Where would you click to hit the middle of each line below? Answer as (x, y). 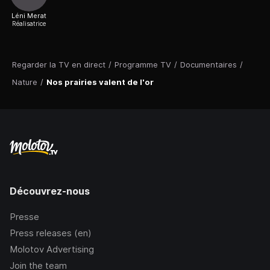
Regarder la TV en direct (59, 65)
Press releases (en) (51, 233)
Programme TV (143, 65)
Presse (24, 217)
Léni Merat (29, 16)
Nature (25, 82)
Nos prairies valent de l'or (100, 82)
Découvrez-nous (50, 191)
